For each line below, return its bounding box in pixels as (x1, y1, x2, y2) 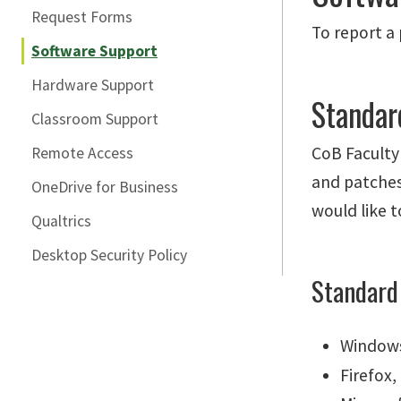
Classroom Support (31, 109, 158, 129)
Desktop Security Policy (31, 245, 187, 265)
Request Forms (31, 7, 132, 27)
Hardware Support (31, 75, 154, 95)
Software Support (31, 41, 158, 61)
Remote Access (31, 143, 133, 163)
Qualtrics (31, 211, 91, 231)
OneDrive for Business (31, 177, 178, 197)
